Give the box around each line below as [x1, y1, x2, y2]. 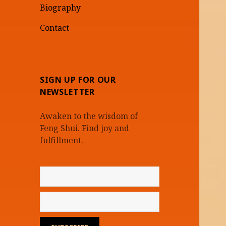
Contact [40, 22, 70, 34]
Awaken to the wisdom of [40, 110, 138, 122]
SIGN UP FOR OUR [40, 74, 116, 86]
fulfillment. [40, 135, 84, 146]
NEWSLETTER [40, 86, 95, 98]
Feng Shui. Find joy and [40, 123, 130, 134]
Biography [40, 2, 81, 14]
